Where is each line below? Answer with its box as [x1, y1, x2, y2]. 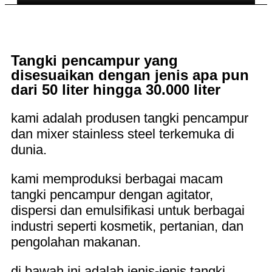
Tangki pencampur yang [11, 52, 178, 69]
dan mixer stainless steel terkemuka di [11, 126, 234, 141]
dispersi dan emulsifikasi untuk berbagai [11, 202, 245, 218]
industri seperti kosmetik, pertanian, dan [11, 218, 243, 234]
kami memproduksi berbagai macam [11, 171, 223, 186]
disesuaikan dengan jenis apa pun [11, 66, 249, 83]
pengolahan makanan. [11, 234, 141, 250]
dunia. [11, 141, 47, 157]
